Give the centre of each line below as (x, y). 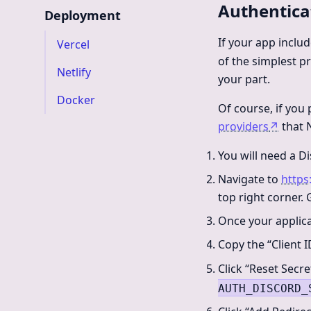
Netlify (74, 72)
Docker (76, 100)
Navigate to (250, 179)
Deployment (83, 15)
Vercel (73, 44)
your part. (244, 79)
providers (243, 126)
